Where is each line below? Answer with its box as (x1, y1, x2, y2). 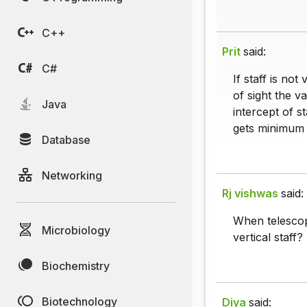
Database (42, 132, 90, 147)
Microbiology (42, 223, 110, 237)
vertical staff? (233, 230, 303, 245)
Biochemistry (42, 258, 110, 273)
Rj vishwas (222, 186, 278, 201)
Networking (42, 168, 102, 182)
